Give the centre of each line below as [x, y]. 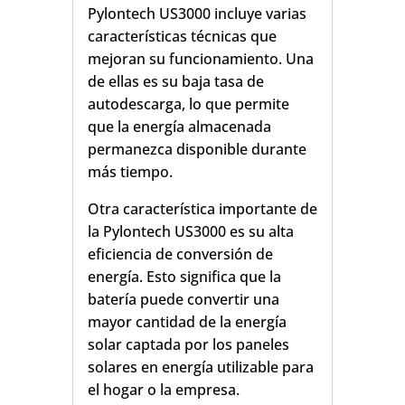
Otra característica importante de [202, 208]
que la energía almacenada [179, 126]
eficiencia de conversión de [180, 254]
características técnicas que [182, 36]
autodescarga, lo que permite [188, 104]
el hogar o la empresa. [164, 389]
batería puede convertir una [184, 299]
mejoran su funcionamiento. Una [201, 58]
